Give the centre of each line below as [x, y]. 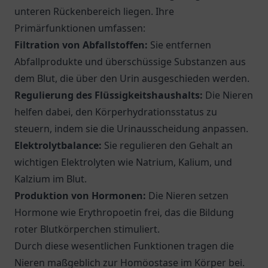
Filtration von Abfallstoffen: [81, 45]
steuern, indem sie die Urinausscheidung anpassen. [131, 129]
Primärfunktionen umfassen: [80, 28]
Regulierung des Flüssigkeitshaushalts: [109, 95]
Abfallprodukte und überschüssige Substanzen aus [130, 62]
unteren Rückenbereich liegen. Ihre [94, 11]
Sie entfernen [179, 45]
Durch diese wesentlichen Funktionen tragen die [124, 246]
